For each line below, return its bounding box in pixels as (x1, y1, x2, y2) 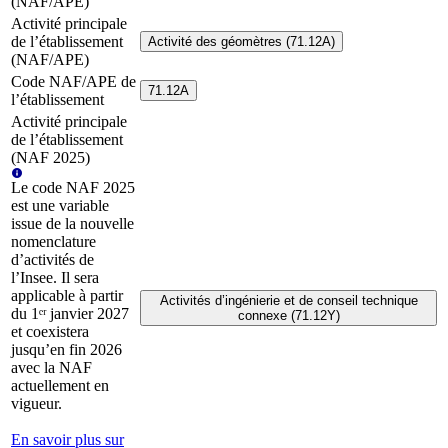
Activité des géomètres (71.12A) (148, 33, 335, 49)
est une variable (11, 196, 109, 214)
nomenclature (11, 232, 96, 250)
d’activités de (11, 250, 94, 268)
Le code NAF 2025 (11, 178, 135, 196)
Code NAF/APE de (11, 72, 136, 90)
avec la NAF (11, 358, 92, 376)
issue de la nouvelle (11, 214, 134, 232)
